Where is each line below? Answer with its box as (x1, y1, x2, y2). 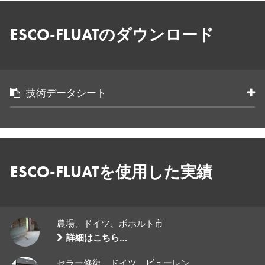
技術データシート (26, 87, 107, 99)
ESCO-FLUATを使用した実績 (10, 162, 213, 182)
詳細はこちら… (66, 232, 128, 243)
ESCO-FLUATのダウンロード (10, 25, 215, 45)
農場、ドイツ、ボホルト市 (57, 218, 164, 229)
